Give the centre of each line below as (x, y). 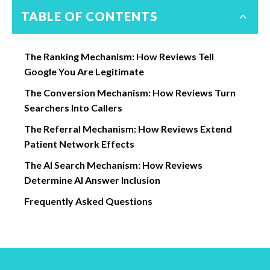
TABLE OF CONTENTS (89, 16)
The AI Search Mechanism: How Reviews (113, 165)
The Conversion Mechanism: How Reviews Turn (130, 93)
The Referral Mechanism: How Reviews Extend (128, 129)
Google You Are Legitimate (84, 71)
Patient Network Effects (79, 144)
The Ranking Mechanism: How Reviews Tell (119, 56)
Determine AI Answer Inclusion (92, 180)
